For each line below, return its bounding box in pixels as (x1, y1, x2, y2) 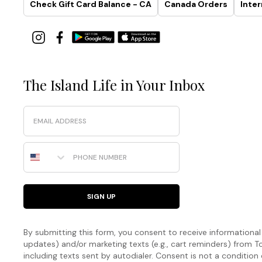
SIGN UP (87, 191, 116, 201)
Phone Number (23, 141, 77, 151)
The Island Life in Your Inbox (23, 75, 205, 94)
